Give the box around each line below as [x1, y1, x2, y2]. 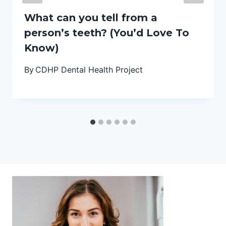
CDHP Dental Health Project [35, 65, 143, 75]
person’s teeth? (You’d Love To [24, 27, 189, 39]
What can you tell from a [24, 12, 157, 24]
